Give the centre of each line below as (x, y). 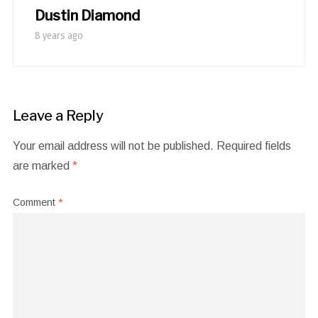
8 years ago (59, 36)
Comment (35, 203)
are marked (42, 166)
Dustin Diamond (87, 16)
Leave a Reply (58, 116)
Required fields (253, 146)
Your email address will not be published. (113, 146)
